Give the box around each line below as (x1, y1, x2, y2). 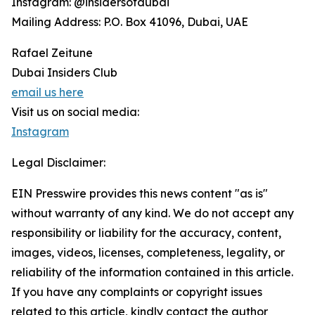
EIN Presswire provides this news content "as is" (11, 186, 268, 200)
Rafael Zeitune (11, 46, 93, 60)
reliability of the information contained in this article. (11, 265, 293, 279)
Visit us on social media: (11, 105, 139, 119)
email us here (11, 85, 84, 99)
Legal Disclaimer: (11, 155, 105, 169)
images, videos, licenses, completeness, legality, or (11, 245, 285, 259)
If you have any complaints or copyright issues (11, 285, 262, 299)
